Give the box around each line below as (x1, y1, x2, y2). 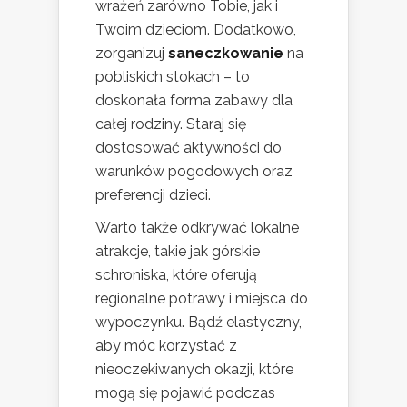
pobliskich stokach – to (95, 67, 250, 85)
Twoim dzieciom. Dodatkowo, (95, 20, 296, 38)
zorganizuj (95, 44, 168, 62)
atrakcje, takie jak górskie (95, 242, 260, 260)
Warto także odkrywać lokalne (95, 218, 299, 236)
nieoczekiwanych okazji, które (95, 360, 293, 378)
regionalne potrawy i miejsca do (95, 289, 308, 307)
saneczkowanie (168, 44, 283, 62)
